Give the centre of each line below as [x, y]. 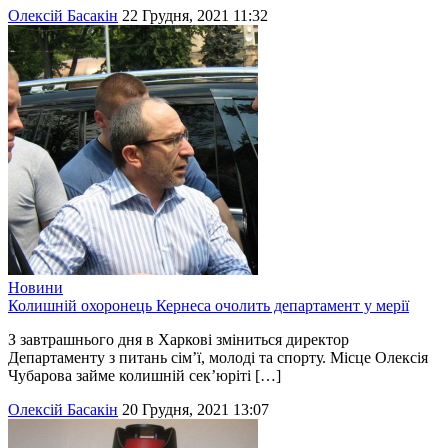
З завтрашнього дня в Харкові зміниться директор [178, 340]
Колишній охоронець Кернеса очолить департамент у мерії [208, 306]
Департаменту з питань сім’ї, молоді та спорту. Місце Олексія [218, 358]
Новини [35, 288]
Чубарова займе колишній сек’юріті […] [144, 376]
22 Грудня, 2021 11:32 [195, 16]
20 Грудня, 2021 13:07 [195, 410]
